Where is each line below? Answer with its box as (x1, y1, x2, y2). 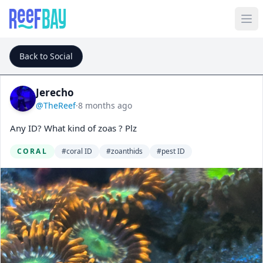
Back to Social (19, 50, 73, 62)
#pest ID (156, 146, 185, 156)
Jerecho (36, 86, 74, 99)
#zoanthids (106, 146, 143, 156)
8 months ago (78, 100, 132, 111)
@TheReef (36, 100, 76, 111)
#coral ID (61, 146, 92, 156)
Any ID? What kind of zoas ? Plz (10, 122, 137, 134)
